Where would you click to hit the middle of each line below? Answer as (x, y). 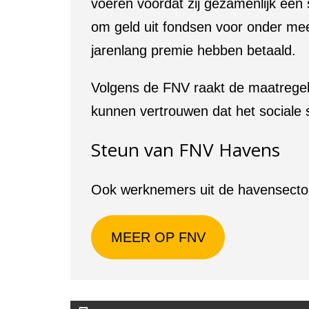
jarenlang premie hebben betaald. (193, 50)
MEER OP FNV (158, 237)
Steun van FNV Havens (186, 149)
